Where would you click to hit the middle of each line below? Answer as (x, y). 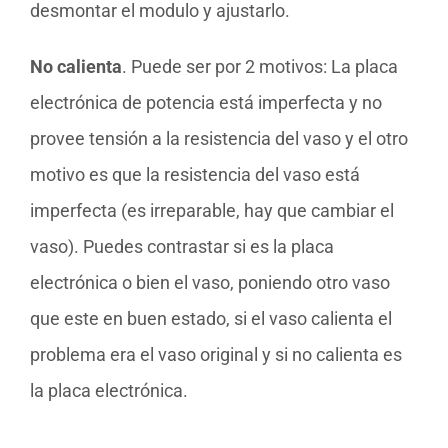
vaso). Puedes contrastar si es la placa (182, 247)
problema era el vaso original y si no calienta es (216, 355)
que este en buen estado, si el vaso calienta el (211, 319)
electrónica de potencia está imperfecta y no (206, 103)
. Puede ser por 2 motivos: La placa (260, 67)
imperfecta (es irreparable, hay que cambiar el (212, 211)
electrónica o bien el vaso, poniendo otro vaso (210, 283)
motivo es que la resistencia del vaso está (195, 175)
